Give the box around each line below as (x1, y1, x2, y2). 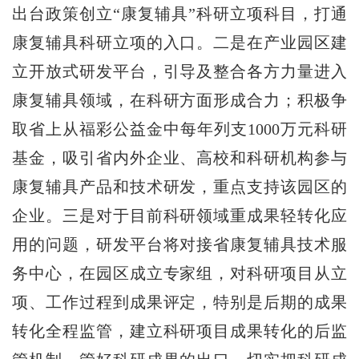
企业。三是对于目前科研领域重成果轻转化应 (12, 206, 347, 224)
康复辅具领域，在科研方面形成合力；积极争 (12, 91, 347, 109)
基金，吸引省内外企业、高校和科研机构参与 (12, 148, 347, 167)
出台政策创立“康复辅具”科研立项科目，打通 (12, 4, 347, 22)
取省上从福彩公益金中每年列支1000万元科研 (12, 119, 347, 138)
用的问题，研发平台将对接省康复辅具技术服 (12, 235, 347, 253)
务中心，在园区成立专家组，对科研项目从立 (12, 264, 347, 282)
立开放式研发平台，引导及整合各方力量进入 (12, 62, 347, 80)
